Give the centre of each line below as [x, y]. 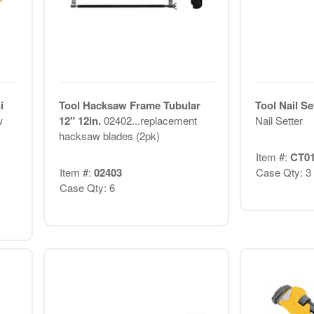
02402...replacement [150, 120]
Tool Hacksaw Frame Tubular [129, 105]
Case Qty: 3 [283, 172]
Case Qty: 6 [87, 188]
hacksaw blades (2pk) [109, 135]
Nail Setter [279, 120]
